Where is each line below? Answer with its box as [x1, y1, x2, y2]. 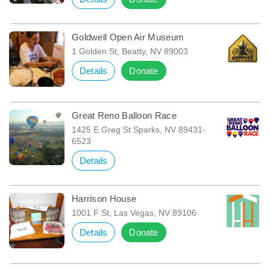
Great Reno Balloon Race [71, 110, 177, 121]
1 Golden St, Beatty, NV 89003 [71, 46, 188, 56]
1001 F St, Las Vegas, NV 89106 [71, 207, 196, 218]
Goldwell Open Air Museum [71, 31, 184, 42]
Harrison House [71, 193, 137, 204]
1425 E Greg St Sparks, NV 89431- [71, 124, 206, 134]
